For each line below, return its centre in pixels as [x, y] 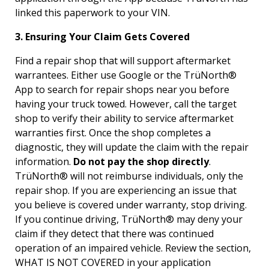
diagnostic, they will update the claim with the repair [132, 147]
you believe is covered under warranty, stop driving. [131, 205]
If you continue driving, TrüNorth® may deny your [129, 219]
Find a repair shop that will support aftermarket [123, 61]
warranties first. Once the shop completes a [113, 133]
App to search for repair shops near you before [122, 90]
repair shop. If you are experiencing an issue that [126, 191]
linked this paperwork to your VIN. [92, 13]
